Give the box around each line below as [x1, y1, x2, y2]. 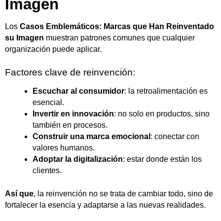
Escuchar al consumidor [33, 87, 124, 96]
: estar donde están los [123, 155, 202, 164]
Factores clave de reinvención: [5, 67, 135, 78]
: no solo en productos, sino [114, 110, 210, 118]
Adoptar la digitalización [33, 155, 123, 164]
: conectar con [150, 132, 199, 141]
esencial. [33, 98, 64, 107]
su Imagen [5, 34, 44, 42]
